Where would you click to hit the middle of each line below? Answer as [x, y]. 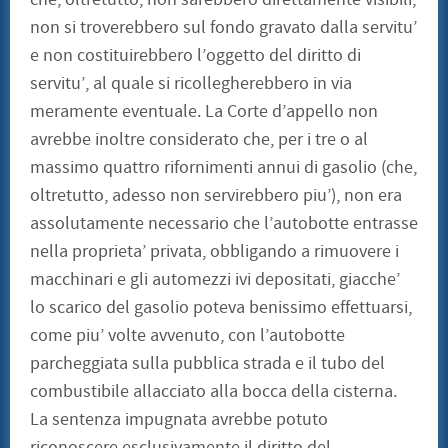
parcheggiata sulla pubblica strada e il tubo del [207, 364]
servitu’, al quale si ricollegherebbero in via [191, 84]
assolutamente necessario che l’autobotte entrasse [224, 224]
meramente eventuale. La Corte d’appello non [204, 112]
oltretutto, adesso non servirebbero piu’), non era [216, 196]
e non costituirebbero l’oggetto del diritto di [195, 56]
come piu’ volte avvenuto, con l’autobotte [187, 336]
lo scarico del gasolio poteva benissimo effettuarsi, [221, 308]
